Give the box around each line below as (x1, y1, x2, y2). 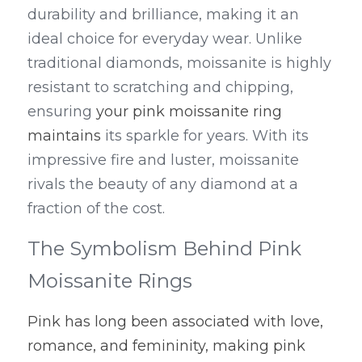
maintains (27, 127, 101, 145)
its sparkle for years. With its (101, 127, 309, 145)
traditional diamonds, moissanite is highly (27, 54, 331, 72)
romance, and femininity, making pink (27, 337, 305, 355)
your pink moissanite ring (96, 103, 282, 120)
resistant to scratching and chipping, (27, 78, 293, 96)
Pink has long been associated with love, (27, 313, 323, 330)
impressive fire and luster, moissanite (27, 151, 299, 169)
